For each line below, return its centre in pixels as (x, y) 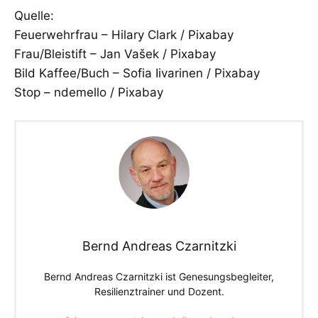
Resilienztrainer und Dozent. (159, 292)
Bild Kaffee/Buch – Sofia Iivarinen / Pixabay (137, 73)
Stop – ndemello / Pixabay (89, 92)
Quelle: (34, 15)
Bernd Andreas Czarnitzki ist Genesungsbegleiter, (159, 277)
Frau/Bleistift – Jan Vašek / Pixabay (115, 54)
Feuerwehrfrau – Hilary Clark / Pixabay (124, 34)
